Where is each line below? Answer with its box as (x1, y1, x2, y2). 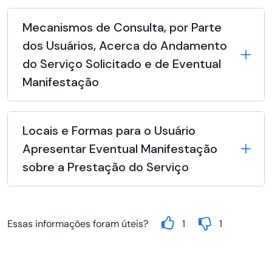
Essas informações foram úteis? (7, 217, 148, 231)
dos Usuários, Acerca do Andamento (22, 38, 227, 54)
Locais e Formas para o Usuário (22, 123, 195, 139)
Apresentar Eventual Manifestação (22, 141, 217, 157)
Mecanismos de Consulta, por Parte (22, 19, 222, 36)
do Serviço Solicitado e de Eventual (22, 56, 221, 72)
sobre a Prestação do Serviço (22, 159, 189, 175)
